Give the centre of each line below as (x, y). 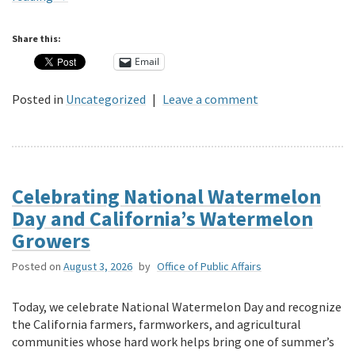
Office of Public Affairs (209, 266)
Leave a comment (210, 99)
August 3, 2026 (98, 266)
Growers (51, 240)
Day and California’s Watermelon (162, 218)
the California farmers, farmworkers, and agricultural (157, 324)
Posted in (38, 99)
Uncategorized (106, 99)
